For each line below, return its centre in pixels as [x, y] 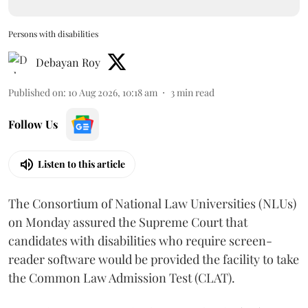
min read [196, 92]
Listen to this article [81, 164]
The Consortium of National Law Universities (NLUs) [152, 203]
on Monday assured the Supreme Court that [128, 222]
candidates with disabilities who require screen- [140, 240]
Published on [36, 92]
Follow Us [33, 124]
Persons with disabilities [53, 33]
